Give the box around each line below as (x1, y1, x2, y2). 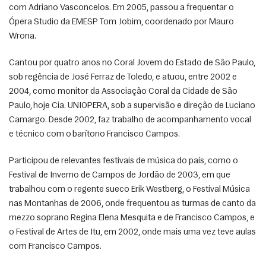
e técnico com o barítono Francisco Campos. (9, 129, 182, 139)
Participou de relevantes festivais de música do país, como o (9, 156, 238, 166)
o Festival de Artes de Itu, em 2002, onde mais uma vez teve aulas (9, 227, 256, 237)
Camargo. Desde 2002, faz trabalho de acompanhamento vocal (9, 115, 251, 125)
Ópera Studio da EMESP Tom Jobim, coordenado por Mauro (9, 17, 234, 27)
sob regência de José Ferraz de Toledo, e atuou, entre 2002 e (9, 72, 237, 82)
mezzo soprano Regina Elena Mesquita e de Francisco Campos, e (9, 213, 255, 223)
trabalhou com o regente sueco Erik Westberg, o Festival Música (9, 185, 250, 194)
